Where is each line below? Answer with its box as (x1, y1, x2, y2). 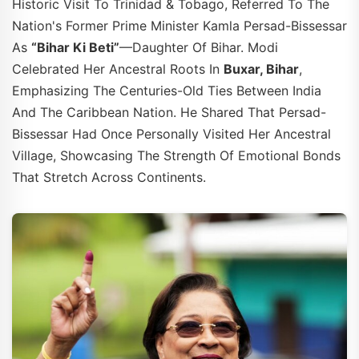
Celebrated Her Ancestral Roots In (12, 60, 224, 77)
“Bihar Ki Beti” (31, 38, 119, 55)
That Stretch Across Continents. (12, 168, 206, 185)
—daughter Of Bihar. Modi (119, 38, 278, 55)
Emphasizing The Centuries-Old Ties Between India (12, 82, 321, 99)
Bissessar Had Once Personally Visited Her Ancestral (12, 125, 331, 142)
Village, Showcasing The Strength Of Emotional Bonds (12, 147, 341, 163)
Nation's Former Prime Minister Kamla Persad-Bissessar (12, 17, 347, 34)
